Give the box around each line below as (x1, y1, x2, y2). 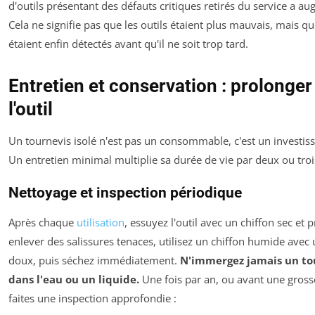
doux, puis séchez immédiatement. (8, 252, 180, 267)
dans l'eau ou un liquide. (8, 271, 139, 286)
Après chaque (8, 214, 77, 229)
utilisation (77, 214, 124, 229)
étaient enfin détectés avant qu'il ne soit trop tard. (8, 36, 248, 51)
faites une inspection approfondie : (8, 290, 176, 305)
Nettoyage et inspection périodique (8, 184, 242, 201)
